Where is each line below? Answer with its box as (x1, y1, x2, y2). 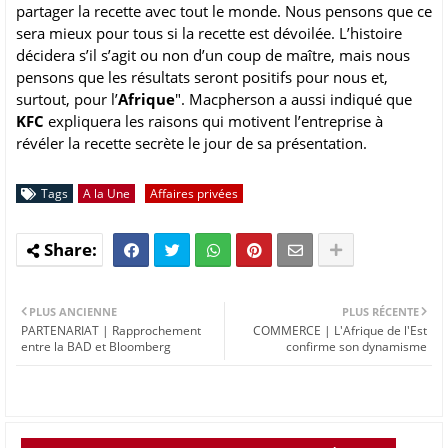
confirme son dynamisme (286, 338, 427, 356)
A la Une (83, 185, 130, 203)
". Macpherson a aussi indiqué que (175, 89, 412, 110)
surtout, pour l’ (16, 89, 118, 110)
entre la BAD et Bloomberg (21, 338, 171, 356)
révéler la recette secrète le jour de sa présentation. (16, 133, 367, 154)
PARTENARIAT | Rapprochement (21, 322, 201, 340)
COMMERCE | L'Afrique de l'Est (253, 322, 427, 340)
